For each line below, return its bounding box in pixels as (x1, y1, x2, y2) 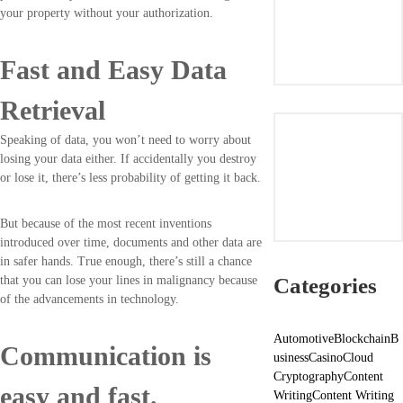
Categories (273, 273, 377, 298)
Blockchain (333, 331, 390, 345)
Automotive (273, 331, 334, 345)
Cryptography (273, 369, 344, 383)
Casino (308, 350, 343, 364)
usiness (273, 350, 309, 364)
